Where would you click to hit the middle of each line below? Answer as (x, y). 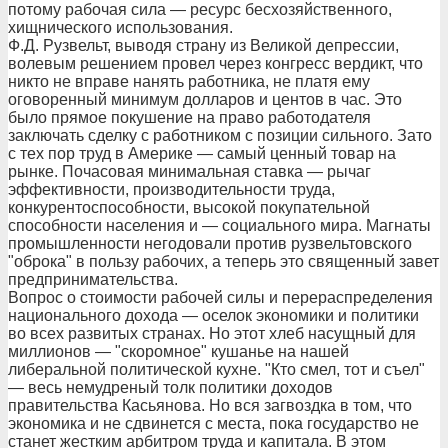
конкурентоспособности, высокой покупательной (189, 207)
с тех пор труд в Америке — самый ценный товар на (202, 153)
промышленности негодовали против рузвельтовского (210, 243)
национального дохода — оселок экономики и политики (213, 315)
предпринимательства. (93, 279)
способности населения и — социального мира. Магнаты (219, 225)
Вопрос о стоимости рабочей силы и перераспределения (220, 297)
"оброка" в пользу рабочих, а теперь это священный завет (223, 261)
